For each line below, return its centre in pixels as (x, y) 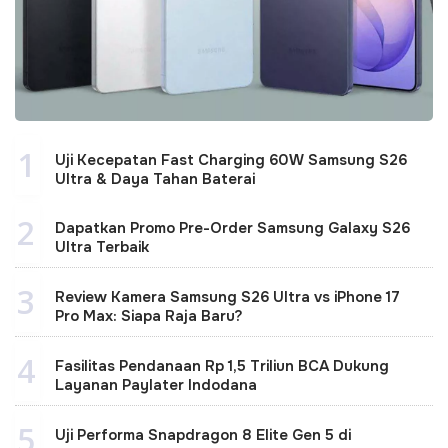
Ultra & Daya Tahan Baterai (155, 178)
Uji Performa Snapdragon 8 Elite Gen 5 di (203, 434)
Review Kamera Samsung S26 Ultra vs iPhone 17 (227, 296)
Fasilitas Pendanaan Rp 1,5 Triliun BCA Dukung (222, 365)
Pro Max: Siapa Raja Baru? (149, 315)
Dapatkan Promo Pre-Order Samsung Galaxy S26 (232, 227)
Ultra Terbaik (102, 246)
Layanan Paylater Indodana (156, 384)
